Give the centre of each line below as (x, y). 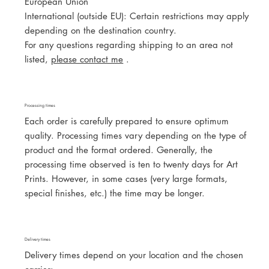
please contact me (87, 59)
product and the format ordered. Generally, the (119, 150)
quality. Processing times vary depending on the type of (136, 136)
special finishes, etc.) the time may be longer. (115, 193)
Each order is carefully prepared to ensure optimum (127, 121)
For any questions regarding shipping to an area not (129, 44)
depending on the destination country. (101, 30)
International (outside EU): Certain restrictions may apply (137, 16)
